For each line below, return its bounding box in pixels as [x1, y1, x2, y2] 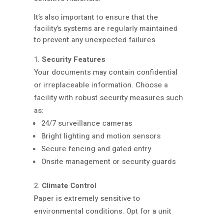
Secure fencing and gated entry [41, 143, 151, 155]
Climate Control [42, 180, 96, 192]
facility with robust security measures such [34, 92, 183, 104]
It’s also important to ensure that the [34, 12, 158, 23]
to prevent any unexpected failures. [34, 34, 157, 46]
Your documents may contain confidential [34, 67, 178, 78]
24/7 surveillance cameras [41, 118, 132, 129]
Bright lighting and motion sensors [41, 131, 161, 142]
